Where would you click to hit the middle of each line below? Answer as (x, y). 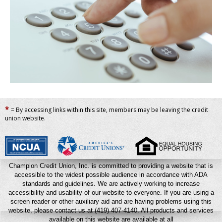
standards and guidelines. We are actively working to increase (111, 183)
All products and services (177, 210)
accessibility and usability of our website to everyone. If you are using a (111, 192)
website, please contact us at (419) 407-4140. (75, 210)
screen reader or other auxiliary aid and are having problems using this (111, 201)
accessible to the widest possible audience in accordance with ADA (111, 174)
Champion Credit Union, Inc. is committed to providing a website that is (111, 166)
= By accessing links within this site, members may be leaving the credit (110, 110)
